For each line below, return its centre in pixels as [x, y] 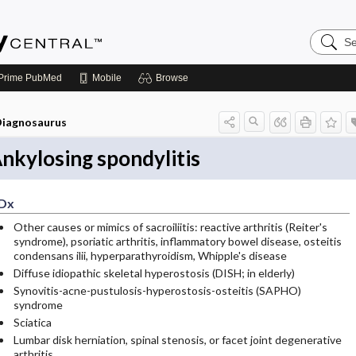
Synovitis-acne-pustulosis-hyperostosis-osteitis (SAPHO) [157, 290]
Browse [172, 78]
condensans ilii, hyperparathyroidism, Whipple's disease [150, 255]
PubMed [43, 78]
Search [329, 35]
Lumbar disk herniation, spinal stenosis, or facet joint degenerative [177, 340]
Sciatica [32, 322]
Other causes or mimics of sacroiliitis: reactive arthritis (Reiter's [170, 227]
